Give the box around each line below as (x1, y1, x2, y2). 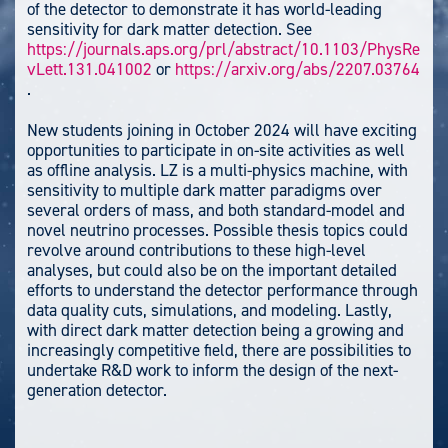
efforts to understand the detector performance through (27, 278, 418, 301)
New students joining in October (27, 118, 254, 141)
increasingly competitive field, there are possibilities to (27, 338, 411, 361)
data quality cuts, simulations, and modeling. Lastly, (27, 298, 392, 321)
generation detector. (27, 378, 167, 401)
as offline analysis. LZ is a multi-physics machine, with (27, 158, 408, 181)
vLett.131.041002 (27, 57, 152, 80)
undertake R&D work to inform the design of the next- (27, 358, 398, 381)
